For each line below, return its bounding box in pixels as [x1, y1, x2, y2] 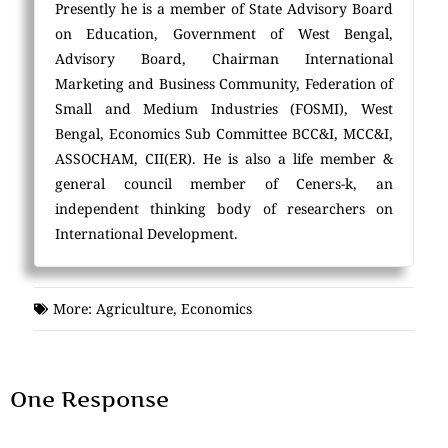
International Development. [55, 224, 238, 244]
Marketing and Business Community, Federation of [55, 74, 393, 94]
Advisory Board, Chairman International [55, 49, 393, 69]
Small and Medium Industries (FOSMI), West [55, 99, 393, 119]
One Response [10, 385, 169, 414]
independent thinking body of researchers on [55, 199, 393, 219]
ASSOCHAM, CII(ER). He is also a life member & [55, 149, 393, 169]
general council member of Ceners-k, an [55, 174, 393, 194]
